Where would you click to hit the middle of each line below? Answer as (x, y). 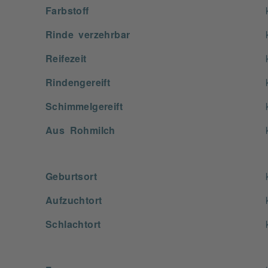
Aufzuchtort (74, 200)
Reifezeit (66, 58)
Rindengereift (78, 82)
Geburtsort (71, 176)
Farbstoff (67, 10)
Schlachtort (73, 224)
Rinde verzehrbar (88, 34)
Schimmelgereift (84, 106)
